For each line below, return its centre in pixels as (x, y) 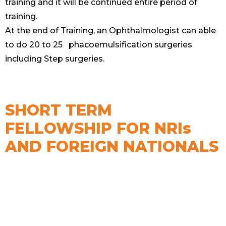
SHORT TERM (59, 110)
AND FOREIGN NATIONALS (112, 147)
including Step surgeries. (55, 59)
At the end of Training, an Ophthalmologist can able (110, 31)
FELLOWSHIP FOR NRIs (98, 129)
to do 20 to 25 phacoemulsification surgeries (99, 45)
